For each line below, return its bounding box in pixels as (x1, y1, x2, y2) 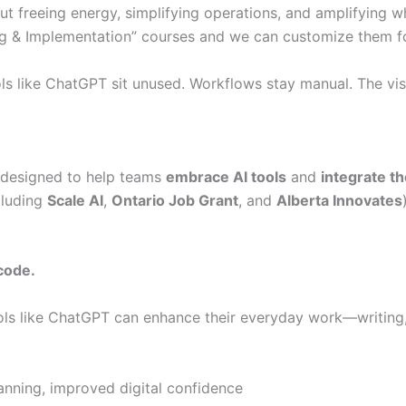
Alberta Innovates (276, 190, 402, 209)
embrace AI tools (166, 167, 286, 186)
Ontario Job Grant (111, 190, 238, 209)
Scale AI (47, 190, 103, 209)
